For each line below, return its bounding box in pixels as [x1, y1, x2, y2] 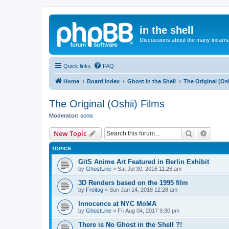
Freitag [86, 187, 103, 193]
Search [193, 128, 214, 138]
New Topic [54, 129, 86, 138]
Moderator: [49, 112, 79, 119]
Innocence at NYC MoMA [78, 200, 156, 208]
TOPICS [52, 146, 71, 151]
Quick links [63, 62, 91, 69]
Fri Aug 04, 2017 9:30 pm [118, 208, 179, 214]
